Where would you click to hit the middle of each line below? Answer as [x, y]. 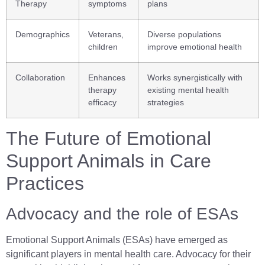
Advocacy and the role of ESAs [122, 214]
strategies [166, 103]
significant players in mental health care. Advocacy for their [128, 254]
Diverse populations [184, 35]
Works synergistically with [195, 78]
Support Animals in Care [109, 161]
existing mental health [188, 90]
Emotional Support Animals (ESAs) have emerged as [117, 240]
